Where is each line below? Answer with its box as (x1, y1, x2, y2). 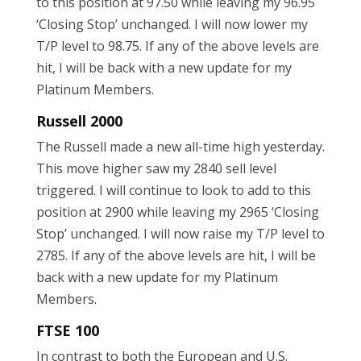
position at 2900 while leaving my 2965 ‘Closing (35, 203, 319, 222)
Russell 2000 (35, 111, 122, 131)
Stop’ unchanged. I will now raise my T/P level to (35, 225, 325, 243)
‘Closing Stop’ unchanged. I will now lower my (35, 15, 308, 34)
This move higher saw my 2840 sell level (35, 160, 276, 178)
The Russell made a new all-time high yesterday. (35, 138, 325, 156)
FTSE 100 (35, 321, 99, 341)
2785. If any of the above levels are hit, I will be (35, 247, 316, 265)
